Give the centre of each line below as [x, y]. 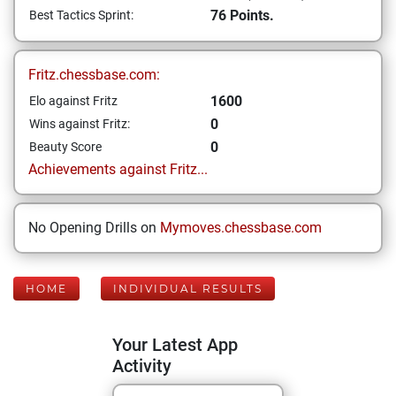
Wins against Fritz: [80, 124]
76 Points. [242, 15]
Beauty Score [65, 147]
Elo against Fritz [73, 101]
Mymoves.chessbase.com [241, 228]
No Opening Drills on [94, 228]
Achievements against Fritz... [118, 169]
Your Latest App [175, 345]
